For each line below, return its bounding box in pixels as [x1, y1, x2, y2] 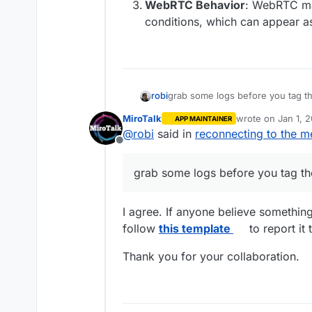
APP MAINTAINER [174, 114, 232, 123]
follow [123, 221, 159, 235]
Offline [118, 141, 153, 155]
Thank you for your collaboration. [123, 249, 299, 263]
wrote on [235, 113, 278, 124]
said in [154, 127, 195, 141]
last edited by [235, 118, 293, 130]
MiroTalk [123, 113, 162, 124]
